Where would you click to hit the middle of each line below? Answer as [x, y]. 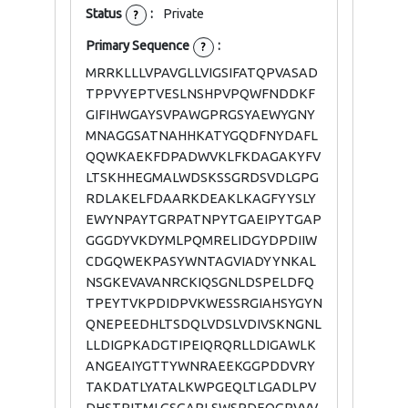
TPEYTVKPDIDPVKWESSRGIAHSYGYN [204, 304]
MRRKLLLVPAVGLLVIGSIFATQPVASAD [202, 73]
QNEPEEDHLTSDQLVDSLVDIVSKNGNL [204, 325]
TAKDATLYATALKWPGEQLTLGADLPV [201, 388]
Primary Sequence [139, 46]
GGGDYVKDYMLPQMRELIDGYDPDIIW [201, 241]
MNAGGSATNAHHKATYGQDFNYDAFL [202, 136]
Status [105, 14]
